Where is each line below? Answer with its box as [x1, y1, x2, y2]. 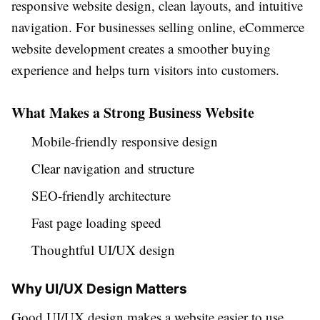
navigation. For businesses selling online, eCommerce [11, 18, 304, 36]
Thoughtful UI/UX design [31, 241, 175, 259]
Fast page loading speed [31, 214, 161, 232]
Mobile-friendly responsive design [31, 132, 218, 151]
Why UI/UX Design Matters [11, 281, 187, 298]
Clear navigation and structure [31, 159, 194, 178]
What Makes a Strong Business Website [11, 102, 254, 124]
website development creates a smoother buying [11, 39, 271, 58]
